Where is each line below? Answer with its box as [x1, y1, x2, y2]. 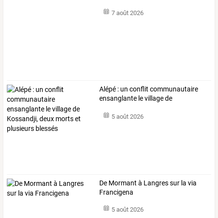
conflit [128, 85, 149, 93]
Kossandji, [99, 104, 131, 112]
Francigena [99, 188, 134, 196]
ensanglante [99, 94, 137, 103]
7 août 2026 [111, 9, 144, 17]
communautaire [148, 85, 199, 93]
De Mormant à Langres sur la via [99, 179, 197, 187]
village [143, 94, 164, 103]
